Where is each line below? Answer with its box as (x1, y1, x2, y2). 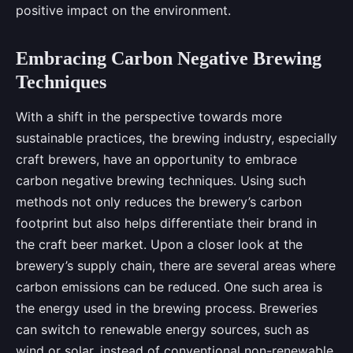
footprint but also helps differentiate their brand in (16, 215, 317, 232)
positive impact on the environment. (16, 2, 231, 19)
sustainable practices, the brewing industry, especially (16, 130, 337, 147)
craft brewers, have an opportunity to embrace (16, 151, 297, 168)
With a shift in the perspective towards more (16, 109, 282, 125)
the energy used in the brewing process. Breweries (16, 300, 318, 317)
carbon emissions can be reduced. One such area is (16, 279, 322, 295)
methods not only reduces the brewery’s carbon (16, 194, 302, 210)
